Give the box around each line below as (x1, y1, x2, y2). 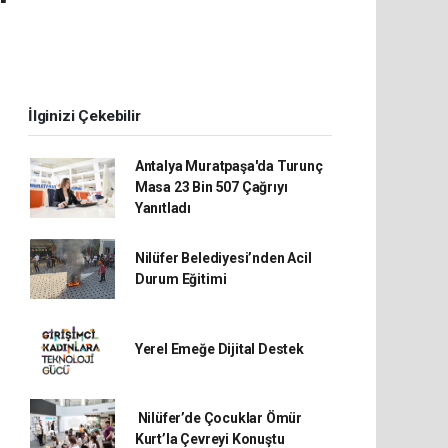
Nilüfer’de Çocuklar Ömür (134, 410, 303, 426)
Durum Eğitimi (134, 271, 227, 287)
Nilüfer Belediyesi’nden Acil (134, 250, 312, 266)
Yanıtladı (134, 200, 192, 216)
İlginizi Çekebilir (28, 107, 141, 125)
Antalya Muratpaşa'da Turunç (134, 158, 323, 174)
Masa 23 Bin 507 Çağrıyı (134, 179, 288, 195)
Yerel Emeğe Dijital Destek (134, 340, 304, 357)
